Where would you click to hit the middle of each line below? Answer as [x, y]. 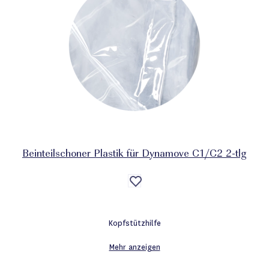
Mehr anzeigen [134, 247]
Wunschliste [157, 199]
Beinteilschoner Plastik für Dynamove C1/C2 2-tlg [134, 154]
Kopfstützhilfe [134, 223]
